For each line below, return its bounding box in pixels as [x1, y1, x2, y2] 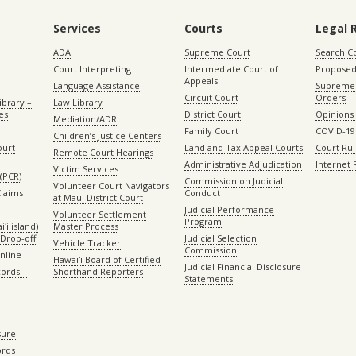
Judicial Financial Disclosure [184, 261, 301, 273]
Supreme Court [184, 46, 250, 58]
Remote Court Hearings [52, 146, 153, 158]
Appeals [184, 75, 218, 87]
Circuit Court [184, 91, 238, 103]
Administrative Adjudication [184, 158, 302, 170]
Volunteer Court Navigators [52, 180, 169, 192]
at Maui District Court [52, 192, 143, 203]
